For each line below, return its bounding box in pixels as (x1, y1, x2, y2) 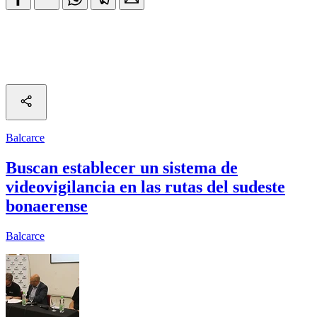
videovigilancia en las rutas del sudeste (6, 178, 285, 197)
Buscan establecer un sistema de (6, 158, 238, 178)
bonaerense (6, 197, 88, 216)
